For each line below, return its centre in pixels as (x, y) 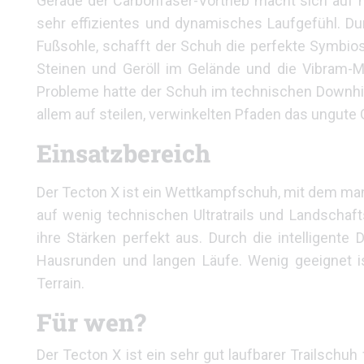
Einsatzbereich (123, 153)
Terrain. (61, 283)
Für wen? (91, 322)
